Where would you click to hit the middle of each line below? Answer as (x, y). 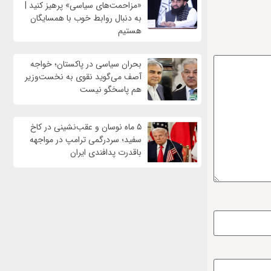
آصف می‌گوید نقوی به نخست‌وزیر (83, 77)
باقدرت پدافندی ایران (106, 153)
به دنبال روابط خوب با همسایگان (86, 18)
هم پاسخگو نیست (110, 90)
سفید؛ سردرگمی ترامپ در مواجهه (85, 140)
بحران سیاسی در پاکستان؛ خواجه (86, 64)
